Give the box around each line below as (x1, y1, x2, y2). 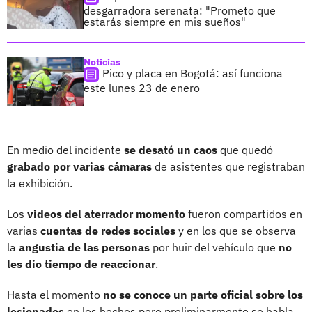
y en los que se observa (175, 223, 296, 237)
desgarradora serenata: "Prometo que (84, 3, 276, 17)
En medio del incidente (7, 142, 124, 157)
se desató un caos (124, 142, 220, 157)
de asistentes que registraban (152, 159, 305, 173)
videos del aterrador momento (24, 206, 185, 221)
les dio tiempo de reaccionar (7, 256, 155, 271)
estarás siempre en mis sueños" (84, 14, 246, 29)
